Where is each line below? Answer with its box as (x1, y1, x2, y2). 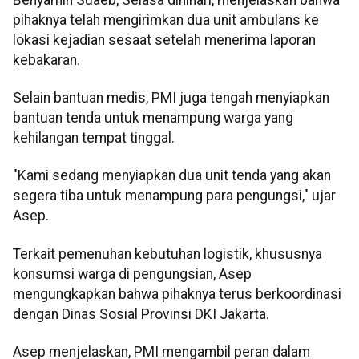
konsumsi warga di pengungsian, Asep (13, 265, 252, 282)
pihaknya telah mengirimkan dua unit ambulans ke (13, 11, 319, 28)
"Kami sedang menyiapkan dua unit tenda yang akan (13, 167, 331, 184)
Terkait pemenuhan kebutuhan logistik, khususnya (13, 245, 322, 262)
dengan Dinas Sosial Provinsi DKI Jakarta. (13, 305, 269, 322)
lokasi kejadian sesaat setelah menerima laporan (13, 31, 316, 48)
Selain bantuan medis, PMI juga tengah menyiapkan (13, 90, 329, 107)
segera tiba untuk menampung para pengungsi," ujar (13, 188, 336, 204)
